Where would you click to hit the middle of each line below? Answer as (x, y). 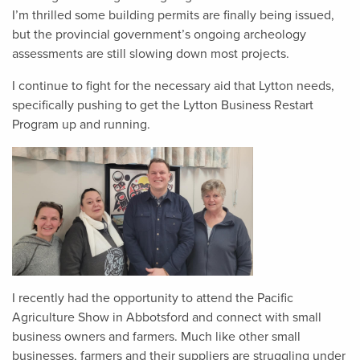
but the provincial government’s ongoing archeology (159, 34)
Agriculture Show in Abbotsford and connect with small (167, 317)
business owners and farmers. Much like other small (156, 336)
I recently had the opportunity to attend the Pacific (153, 298)
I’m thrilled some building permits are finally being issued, (173, 15)
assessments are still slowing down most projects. (151, 53)
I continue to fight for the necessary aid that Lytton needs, (173, 86)
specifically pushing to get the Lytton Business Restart (163, 105)
